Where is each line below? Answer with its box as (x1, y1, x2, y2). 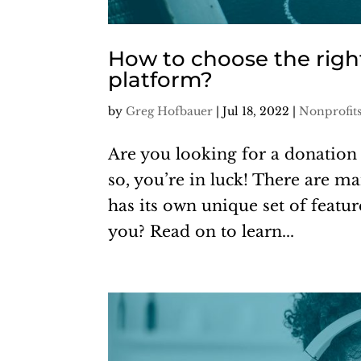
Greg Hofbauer (126, 103, 214, 118)
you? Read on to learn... (108, 221, 295, 241)
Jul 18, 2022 (222, 103, 290, 118)
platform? (108, 66, 214, 93)
